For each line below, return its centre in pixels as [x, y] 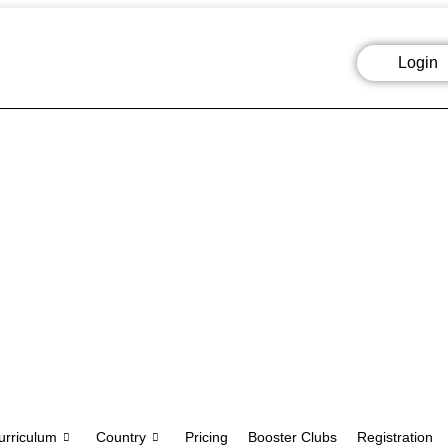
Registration [395, 437]
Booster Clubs [292, 437]
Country [121, 437]
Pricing [206, 437]
